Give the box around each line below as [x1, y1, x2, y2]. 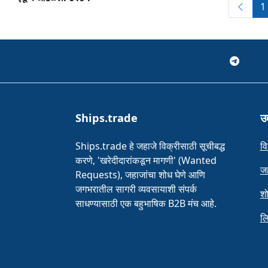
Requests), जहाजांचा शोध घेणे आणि [75, 168, 205, 181]
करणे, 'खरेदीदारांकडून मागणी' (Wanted [75, 154, 217, 167]
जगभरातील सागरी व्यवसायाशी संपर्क [75, 182, 197, 196]
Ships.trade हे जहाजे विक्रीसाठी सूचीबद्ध [75, 139, 225, 153]
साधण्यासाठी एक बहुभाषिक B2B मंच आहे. [75, 197, 217, 210]
